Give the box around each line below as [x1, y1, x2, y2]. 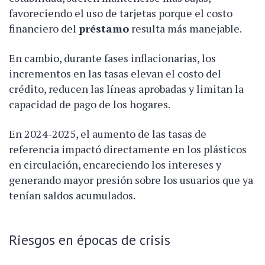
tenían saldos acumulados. [9, 188, 135, 202]
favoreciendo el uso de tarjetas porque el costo [9, 5, 232, 20]
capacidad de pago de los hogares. [9, 96, 170, 111]
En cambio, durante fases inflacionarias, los [9, 50, 216, 65]
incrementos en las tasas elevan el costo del [9, 66, 221, 80]
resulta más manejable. [129, 21, 242, 35]
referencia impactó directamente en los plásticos [9, 141, 247, 156]
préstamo [79, 21, 129, 35]
